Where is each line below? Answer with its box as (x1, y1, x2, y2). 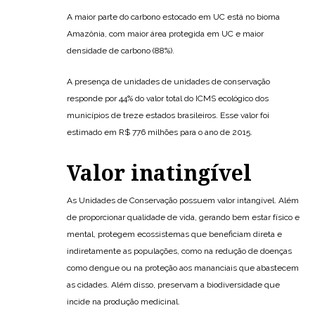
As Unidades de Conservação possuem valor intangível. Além (67, 195, 299, 205)
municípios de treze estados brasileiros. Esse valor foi (67, 110, 269, 120)
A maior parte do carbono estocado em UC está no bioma (67, 11, 280, 22)
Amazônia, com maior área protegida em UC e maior (67, 28, 264, 39)
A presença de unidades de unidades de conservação (67, 76, 270, 86)
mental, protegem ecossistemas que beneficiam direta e (67, 229, 282, 239)
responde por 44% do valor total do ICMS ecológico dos (67, 93, 269, 103)
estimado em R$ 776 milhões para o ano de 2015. (67, 127, 252, 137)
